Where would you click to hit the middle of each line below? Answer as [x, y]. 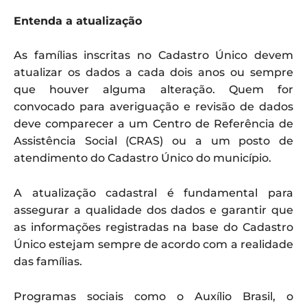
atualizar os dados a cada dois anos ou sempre [153, 72]
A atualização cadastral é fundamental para [153, 193]
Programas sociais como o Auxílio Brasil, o [153, 296]
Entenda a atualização [78, 21]
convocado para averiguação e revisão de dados [153, 106]
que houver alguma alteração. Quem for [153, 89]
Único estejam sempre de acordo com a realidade [153, 244]
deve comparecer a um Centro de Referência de [153, 123]
